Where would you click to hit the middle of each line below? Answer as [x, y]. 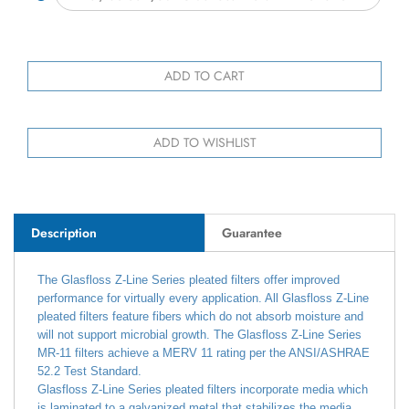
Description [64, 216]
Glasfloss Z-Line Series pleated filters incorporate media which [203, 372]
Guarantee [252, 216]
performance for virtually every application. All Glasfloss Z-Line [203, 281]
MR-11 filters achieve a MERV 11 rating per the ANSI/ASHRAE [204, 336]
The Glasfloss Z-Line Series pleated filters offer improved [189, 263]
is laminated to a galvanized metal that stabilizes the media [194, 391]
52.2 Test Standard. [89, 354]
